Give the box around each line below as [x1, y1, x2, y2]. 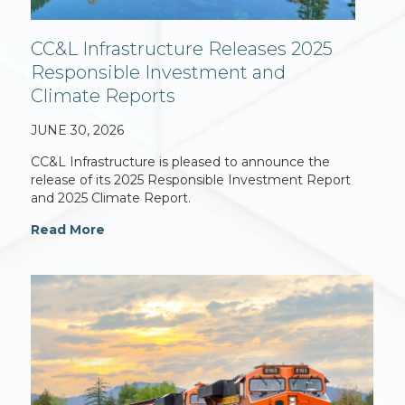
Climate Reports [31, 85, 176, 108]
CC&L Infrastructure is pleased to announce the [31, 154, 331, 171]
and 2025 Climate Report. [31, 190, 192, 207]
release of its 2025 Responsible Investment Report [31, 172, 352, 189]
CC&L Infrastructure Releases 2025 [31, 38, 334, 61]
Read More [31, 221, 106, 239]
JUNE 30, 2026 [31, 122, 125, 139]
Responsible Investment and [31, 61, 287, 84]
